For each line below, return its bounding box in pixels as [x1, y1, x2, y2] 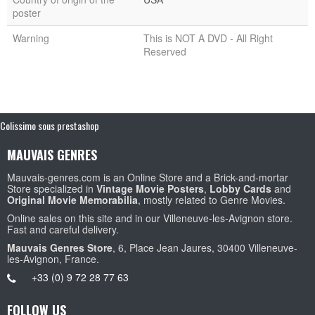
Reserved [143, 44, 186, 58]
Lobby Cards [210, 181, 271, 195]
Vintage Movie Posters [96, 181, 204, 195]
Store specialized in [7, 181, 96, 195]
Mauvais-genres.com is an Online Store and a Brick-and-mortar [7, 169, 288, 184]
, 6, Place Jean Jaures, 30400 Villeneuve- [112, 240, 297, 255]
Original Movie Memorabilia [7, 192, 138, 207]
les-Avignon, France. [7, 251, 99, 266]
